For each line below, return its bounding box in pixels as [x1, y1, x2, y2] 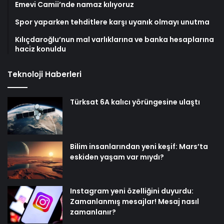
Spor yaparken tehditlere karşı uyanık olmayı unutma [15, 17, 209, 27]
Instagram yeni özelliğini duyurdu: [70, 186, 193, 196]
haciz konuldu [15, 44, 66, 54]
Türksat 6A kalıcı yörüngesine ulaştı [70, 97, 200, 107]
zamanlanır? [70, 207, 116, 217]
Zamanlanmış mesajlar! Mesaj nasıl [70, 196, 199, 207]
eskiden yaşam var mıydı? [70, 152, 164, 162]
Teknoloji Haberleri [7, 69, 81, 80]
